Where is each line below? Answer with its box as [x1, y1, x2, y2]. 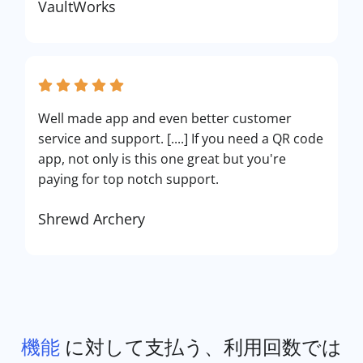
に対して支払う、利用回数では [60, 332, 342, 360]
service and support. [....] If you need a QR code [38, 129, 323, 147]
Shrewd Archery [38, 208, 145, 228]
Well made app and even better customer [38, 109, 292, 127]
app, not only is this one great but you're [38, 149, 286, 168]
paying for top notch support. [38, 169, 219, 188]
